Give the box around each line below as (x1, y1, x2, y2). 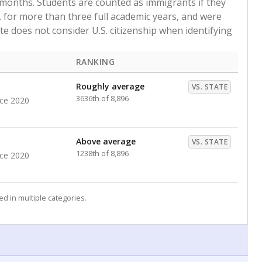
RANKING (76, 56, 115, 67)
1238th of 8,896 (76, 148, 129, 158)
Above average (76, 136, 136, 147)
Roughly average (76, 81, 144, 92)
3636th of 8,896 (76, 93, 129, 104)
